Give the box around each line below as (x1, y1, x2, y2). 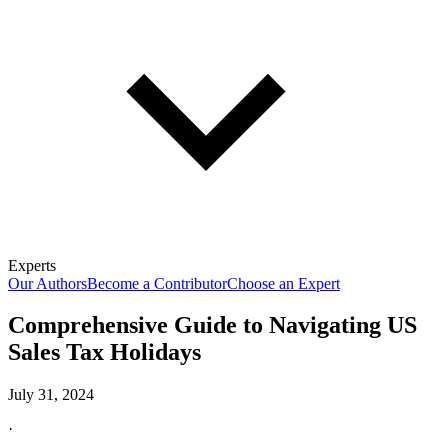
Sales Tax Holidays (8, 339, 201, 366)
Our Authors (8, 274, 87, 292)
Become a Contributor (87, 274, 227, 292)
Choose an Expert (227, 274, 340, 292)
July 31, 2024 (8, 386, 94, 404)
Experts (8, 256, 56, 274)
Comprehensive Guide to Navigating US (8, 312, 417, 339)
